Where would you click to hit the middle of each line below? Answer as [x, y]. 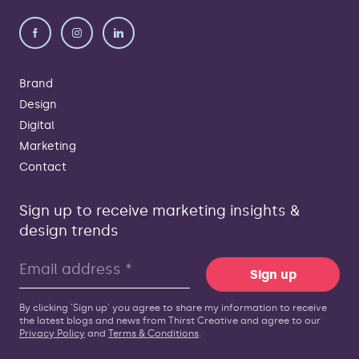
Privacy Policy [52, 334]
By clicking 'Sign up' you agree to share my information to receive [173, 308]
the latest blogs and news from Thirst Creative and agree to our [170, 321]
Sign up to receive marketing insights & [159, 211]
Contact [43, 167]
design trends [69, 231]
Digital [37, 125]
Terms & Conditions [153, 334]
